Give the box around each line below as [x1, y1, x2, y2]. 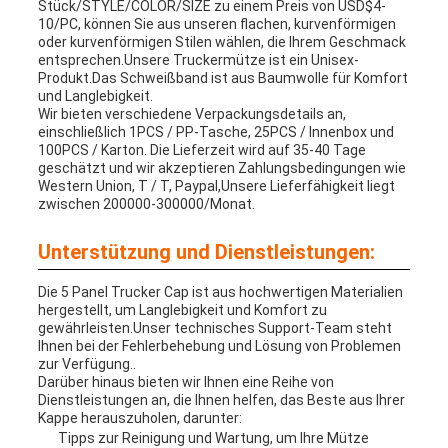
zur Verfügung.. [37, 356, 136, 373]
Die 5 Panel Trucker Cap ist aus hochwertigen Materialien [37, 284, 403, 301]
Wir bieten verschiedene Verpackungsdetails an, [37, 106, 346, 123]
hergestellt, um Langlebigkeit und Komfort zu [37, 302, 327, 319]
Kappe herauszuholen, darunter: [37, 410, 242, 427]
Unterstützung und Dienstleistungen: [37, 240, 375, 265]
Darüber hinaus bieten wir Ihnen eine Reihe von [37, 374, 334, 391]
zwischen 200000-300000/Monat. [37, 196, 255, 213]
